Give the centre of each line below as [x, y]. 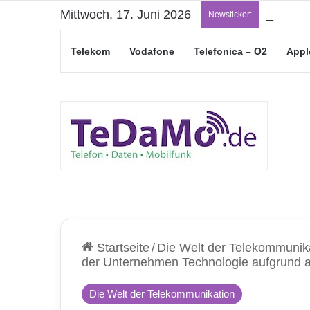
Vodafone [152, 51]
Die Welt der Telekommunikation [162, 294]
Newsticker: [230, 15]
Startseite [121, 248]
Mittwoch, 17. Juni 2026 [126, 15]
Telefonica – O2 [230, 51]
